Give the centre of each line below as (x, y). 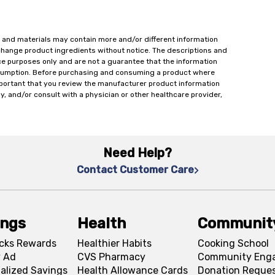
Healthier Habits (114, 243)
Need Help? (137, 153)
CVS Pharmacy (111, 257)
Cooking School (233, 243)
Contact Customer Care (135, 170)
